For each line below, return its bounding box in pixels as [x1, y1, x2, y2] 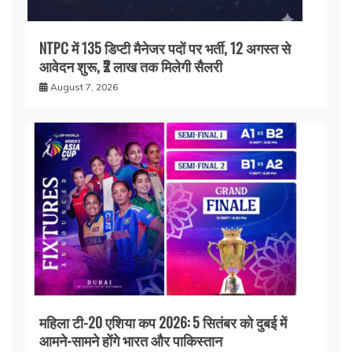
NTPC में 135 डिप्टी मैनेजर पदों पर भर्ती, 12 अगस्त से [39, 38, 291, 58]
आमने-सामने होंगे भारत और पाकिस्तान [39, 330, 222, 350]
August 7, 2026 [50, 81, 118, 93]
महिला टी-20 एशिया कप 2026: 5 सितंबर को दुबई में [39, 312, 287, 332]
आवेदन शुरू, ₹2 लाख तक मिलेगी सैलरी [39, 56, 222, 76]
